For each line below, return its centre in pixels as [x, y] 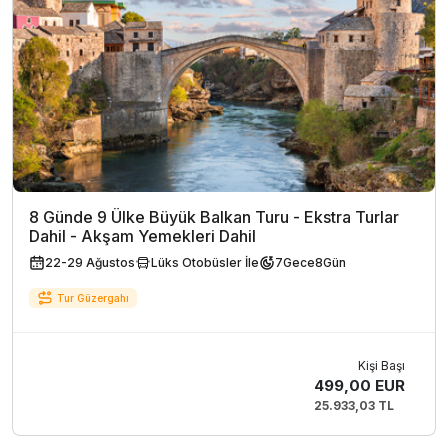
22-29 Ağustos [90, 263]
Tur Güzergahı [93, 297]
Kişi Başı [381, 366]
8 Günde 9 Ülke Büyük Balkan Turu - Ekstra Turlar [214, 217]
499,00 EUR [359, 386]
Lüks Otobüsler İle [205, 263]
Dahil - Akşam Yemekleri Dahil [142, 236]
